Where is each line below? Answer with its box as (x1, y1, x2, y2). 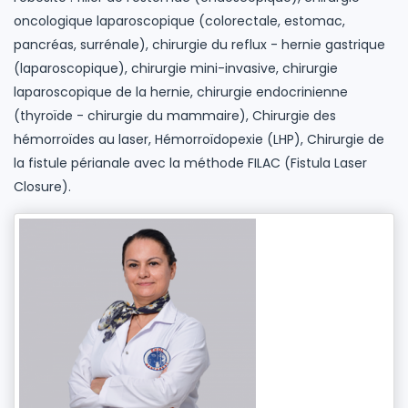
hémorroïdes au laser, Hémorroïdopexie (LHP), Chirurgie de (14, 130, 384, 149)
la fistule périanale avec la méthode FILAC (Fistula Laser (14, 154, 367, 173)
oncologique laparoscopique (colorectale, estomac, (14, 12, 345, 31)
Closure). (14, 178, 71, 197)
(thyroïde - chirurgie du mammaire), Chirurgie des (14, 107, 336, 126)
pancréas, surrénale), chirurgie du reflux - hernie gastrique (14, 36, 385, 55)
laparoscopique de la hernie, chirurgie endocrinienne (14, 83, 348, 102)
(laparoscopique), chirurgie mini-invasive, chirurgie (14, 59, 338, 78)
